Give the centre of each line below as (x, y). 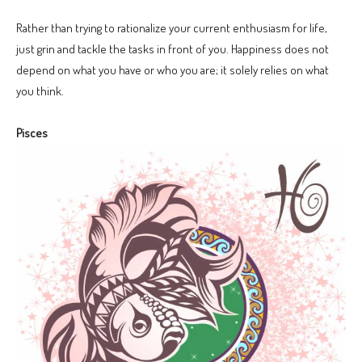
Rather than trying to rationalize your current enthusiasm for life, (172, 28)
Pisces (32, 133)
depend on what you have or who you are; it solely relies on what (173, 70)
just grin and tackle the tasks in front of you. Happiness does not (173, 49)
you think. (40, 91)
